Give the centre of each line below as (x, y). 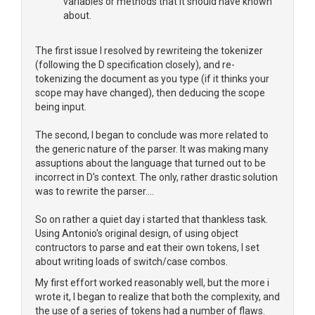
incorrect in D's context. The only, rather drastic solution (156, 177)
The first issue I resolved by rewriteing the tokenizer (149, 51)
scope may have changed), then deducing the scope (150, 93)
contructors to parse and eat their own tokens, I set (147, 247)
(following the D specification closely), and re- (135, 65)
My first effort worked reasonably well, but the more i (152, 283)
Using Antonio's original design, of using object (137, 233)
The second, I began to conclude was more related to (152, 135)
